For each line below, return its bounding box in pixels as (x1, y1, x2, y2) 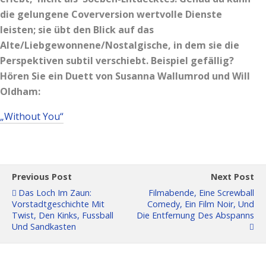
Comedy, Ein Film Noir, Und (147, 198, 254, 210)
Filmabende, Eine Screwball (148, 187, 254, 198)
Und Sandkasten (12, 221, 76, 232)
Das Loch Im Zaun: (18, 187, 91, 198)
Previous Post (12, 171, 72, 182)
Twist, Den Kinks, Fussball (12, 210, 113, 221)
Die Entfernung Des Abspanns (137, 210, 254, 221)
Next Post (211, 171, 254, 182)
